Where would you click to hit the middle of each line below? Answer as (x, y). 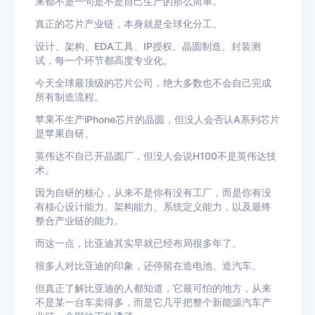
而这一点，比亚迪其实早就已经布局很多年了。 (139, 243)
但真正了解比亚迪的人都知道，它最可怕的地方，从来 (153, 288)
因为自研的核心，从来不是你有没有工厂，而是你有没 (153, 193)
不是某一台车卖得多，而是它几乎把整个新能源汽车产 (153, 302)
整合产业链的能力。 (79, 221)
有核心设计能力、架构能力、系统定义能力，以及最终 (153, 207)
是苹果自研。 (65, 134)
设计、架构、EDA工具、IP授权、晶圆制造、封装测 (148, 46)
